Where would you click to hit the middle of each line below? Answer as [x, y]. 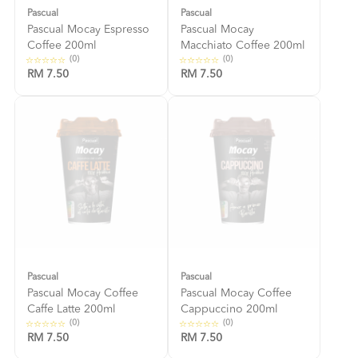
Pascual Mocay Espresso [88, 30]
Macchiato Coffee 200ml [243, 46]
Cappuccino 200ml [229, 309]
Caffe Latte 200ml [72, 309]
